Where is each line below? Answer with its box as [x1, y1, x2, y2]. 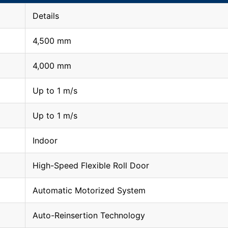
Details [32, 11, 59, 21]
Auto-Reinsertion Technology [32, 210, 145, 221]
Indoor [32, 135, 58, 146]
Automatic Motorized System [32, 185, 146, 196]
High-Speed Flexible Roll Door [32, 160, 149, 171]
